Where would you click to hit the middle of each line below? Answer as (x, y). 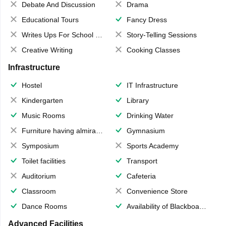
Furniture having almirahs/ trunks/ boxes (59, 131)
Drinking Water (150, 116)
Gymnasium (146, 131)
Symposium (40, 146)
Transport (142, 161)
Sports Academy (153, 146)
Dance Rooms (44, 207)
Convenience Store (157, 191)
